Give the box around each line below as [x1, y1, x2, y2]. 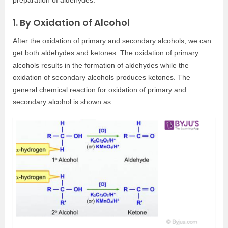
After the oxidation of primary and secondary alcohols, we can [13, 36, 211, 45]
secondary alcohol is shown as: [13, 97, 113, 106]
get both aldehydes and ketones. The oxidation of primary [13, 48, 198, 57]
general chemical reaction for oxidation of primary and [13, 85, 186, 94]
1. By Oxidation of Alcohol [13, 16, 130, 29]
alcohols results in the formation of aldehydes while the [13, 61, 189, 69]
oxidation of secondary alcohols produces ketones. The [13, 73, 190, 81]
